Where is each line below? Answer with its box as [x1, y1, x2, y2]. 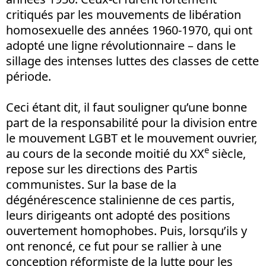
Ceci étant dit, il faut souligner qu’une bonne [6, 99, 247, 115]
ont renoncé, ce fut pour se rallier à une [6, 237, 221, 254]
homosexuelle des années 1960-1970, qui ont [6, 21, 252, 38]
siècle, [209, 145, 246, 161]
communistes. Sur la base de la [6, 176, 176, 192]
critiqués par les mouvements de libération [6, 6, 241, 23]
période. [6, 68, 51, 84]
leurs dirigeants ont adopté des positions [6, 207, 230, 223]
